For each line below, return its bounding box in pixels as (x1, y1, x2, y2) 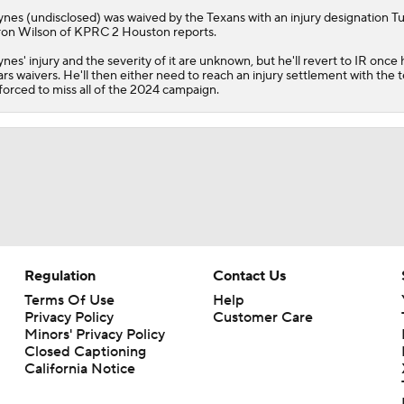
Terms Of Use (23, 290, 115, 309)
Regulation (23, 266, 96, 285)
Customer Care (212, 308, 313, 326)
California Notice (23, 359, 135, 378)
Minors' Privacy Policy (23, 325, 165, 344)
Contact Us (212, 266, 286, 285)
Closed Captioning (23, 342, 146, 361)
